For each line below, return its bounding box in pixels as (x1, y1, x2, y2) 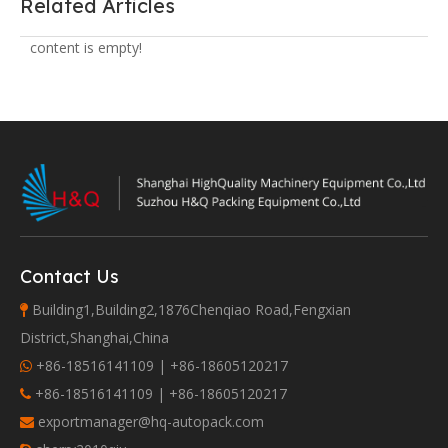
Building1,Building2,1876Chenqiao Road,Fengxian (32, 300, 351, 320)
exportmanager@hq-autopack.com (38, 412, 264, 432)
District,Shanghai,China (20, 328, 169, 348)
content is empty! (30, 37, 142, 57)
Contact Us (20, 265, 119, 289)
